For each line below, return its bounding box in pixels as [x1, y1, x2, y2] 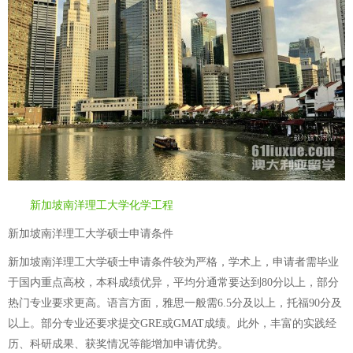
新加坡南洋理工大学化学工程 [30, 199, 173, 211]
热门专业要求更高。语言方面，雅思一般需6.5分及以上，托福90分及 [8, 296, 342, 309]
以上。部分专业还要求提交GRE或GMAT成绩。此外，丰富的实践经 [8, 317, 336, 329]
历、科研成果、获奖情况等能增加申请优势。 [8, 337, 229, 350]
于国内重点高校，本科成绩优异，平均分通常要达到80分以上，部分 [8, 276, 339, 288]
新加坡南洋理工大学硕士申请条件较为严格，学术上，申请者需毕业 [8, 255, 339, 268]
